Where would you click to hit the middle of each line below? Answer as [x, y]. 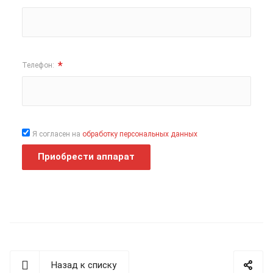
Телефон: [39, 66]
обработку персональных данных [140, 134]
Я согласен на [57, 134]
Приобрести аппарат [86, 157]
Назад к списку [84, 265]
